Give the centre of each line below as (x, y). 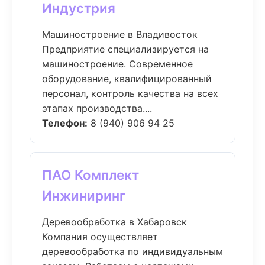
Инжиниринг (84, 195)
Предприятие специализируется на (125, 49)
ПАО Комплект (91, 175)
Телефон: (65, 123)
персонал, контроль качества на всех (130, 93)
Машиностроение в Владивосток (120, 34)
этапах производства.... (97, 108)
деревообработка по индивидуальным (132, 251)
